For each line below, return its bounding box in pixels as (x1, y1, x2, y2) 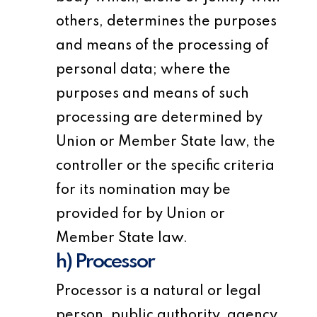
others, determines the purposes (56, 15, 277, 29)
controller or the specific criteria (56, 159, 275, 173)
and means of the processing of (56, 39, 270, 53)
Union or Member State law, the (56, 135, 276, 149)
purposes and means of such (56, 87, 250, 101)
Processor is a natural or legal (56, 284, 262, 299)
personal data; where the (56, 63, 231, 77)
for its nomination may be (56, 183, 231, 197)
